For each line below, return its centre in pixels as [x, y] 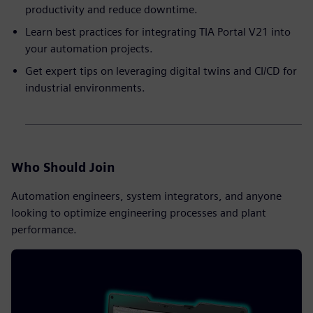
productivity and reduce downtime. [111, 9]
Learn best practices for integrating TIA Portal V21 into [158, 32]
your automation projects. [89, 49]
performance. [44, 230]
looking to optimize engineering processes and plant [139, 213]
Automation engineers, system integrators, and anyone [146, 196]
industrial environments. [85, 88]
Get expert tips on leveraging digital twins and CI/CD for [161, 71]
